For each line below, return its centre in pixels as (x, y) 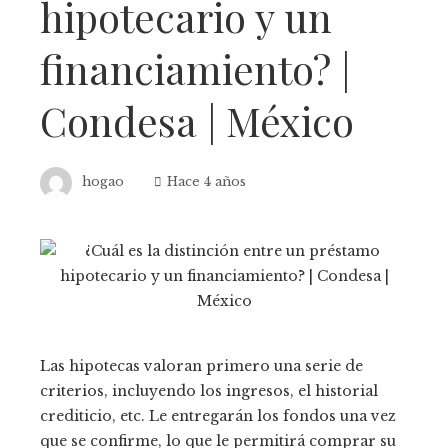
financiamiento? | (195, 68)
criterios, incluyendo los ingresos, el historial (209, 391)
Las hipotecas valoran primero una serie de (201, 366)
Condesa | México (197, 120)
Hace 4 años (206, 182)
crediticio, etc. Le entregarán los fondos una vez (218, 416)
